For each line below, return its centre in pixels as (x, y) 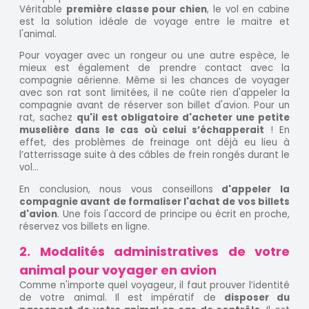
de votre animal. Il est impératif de (122, 298)
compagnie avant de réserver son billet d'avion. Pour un (154, 106)
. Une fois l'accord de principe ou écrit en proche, (173, 214)
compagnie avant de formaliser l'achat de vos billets (154, 201)
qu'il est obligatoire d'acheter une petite (183, 118)
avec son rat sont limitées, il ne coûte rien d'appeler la (154, 93)
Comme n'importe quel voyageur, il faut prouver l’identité (154, 286)
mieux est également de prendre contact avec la (154, 68)
